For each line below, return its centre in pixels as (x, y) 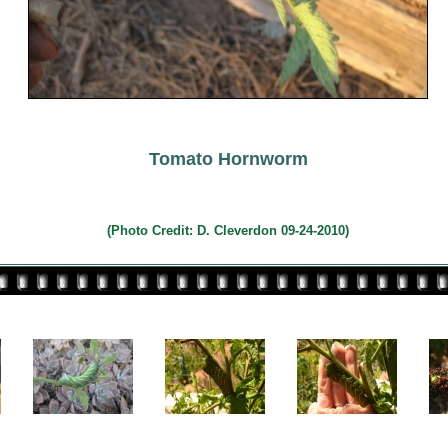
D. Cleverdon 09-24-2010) (273, 230)
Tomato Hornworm (228, 159)
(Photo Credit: (152, 230)
